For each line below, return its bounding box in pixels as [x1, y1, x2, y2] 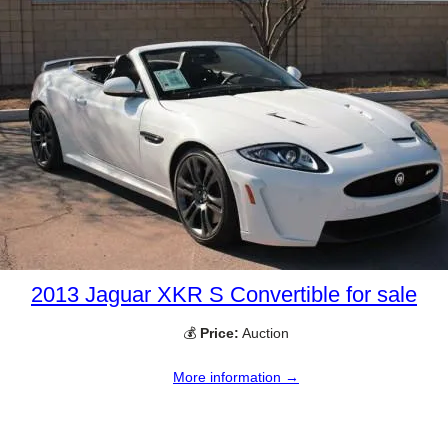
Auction [239, 324, 289, 341]
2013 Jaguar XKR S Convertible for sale [31, 281, 417, 307]
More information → [173, 369, 299, 386]
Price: [200, 324, 239, 341]
